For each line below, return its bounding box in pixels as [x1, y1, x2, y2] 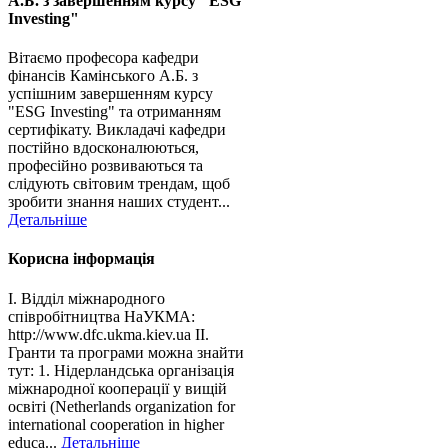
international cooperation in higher [8, 415, 224, 433]
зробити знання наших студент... [8, 193, 230, 211]
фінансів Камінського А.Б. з [8, 67, 198, 85]
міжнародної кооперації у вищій [8, 379, 227, 397]
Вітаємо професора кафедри [8, 49, 199, 67]
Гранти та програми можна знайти [8, 343, 244, 361]
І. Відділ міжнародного [8, 289, 165, 307]
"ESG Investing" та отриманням [8, 103, 221, 121]
